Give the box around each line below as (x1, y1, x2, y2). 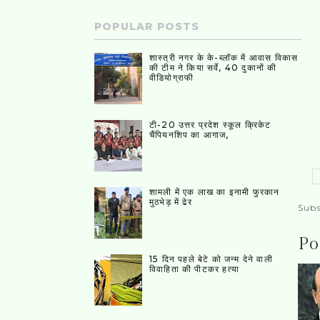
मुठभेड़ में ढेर (149, 196, 192, 207)
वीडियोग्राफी (149, 72, 194, 84)
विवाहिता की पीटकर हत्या (149, 263, 239, 274)
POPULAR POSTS (94, 20, 200, 33)
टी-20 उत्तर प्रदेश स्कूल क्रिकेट (149, 119, 271, 131)
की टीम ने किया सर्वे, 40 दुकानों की (149, 62, 277, 74)
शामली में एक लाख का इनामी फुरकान (149, 186, 280, 197)
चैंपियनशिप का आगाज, (149, 129, 229, 141)
